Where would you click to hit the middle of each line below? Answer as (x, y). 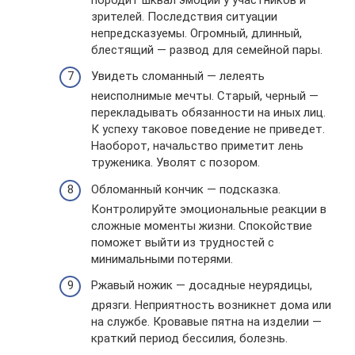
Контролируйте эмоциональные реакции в (209, 209)
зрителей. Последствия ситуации (184, 16)
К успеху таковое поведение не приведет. (208, 129)
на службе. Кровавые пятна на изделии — (206, 322)
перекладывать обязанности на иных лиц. (208, 113)
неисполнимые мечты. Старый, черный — (205, 96)
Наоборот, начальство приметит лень (197, 146)
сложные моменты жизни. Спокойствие (202, 225)
